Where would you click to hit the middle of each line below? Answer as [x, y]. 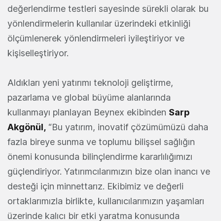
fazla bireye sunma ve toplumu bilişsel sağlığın [101, 142]
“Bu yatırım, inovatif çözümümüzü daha [127, 127]
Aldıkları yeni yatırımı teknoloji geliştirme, [90, 83]
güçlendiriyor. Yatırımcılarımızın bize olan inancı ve [109, 172]
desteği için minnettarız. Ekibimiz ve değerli [95, 186]
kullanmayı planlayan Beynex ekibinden [88, 112]
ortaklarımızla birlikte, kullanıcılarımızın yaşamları [106, 201]
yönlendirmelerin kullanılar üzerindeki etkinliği [99, 24]
